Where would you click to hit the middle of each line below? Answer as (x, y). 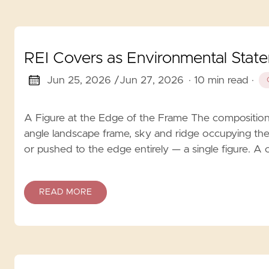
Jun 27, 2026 (151, 80)
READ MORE (65, 192)
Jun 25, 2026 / (83, 80)
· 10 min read (218, 80)
